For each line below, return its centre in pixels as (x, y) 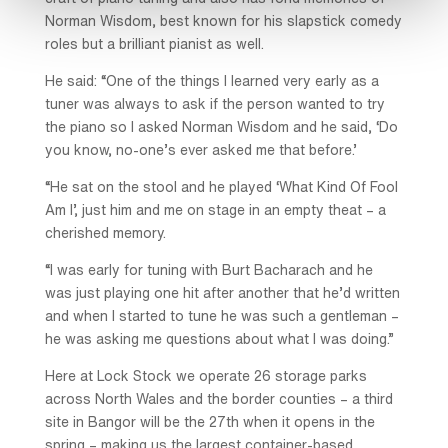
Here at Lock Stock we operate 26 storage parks (205, 375)
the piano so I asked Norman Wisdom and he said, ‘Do (221, 126)
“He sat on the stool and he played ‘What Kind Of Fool (221, 186)
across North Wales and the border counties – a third (218, 398)
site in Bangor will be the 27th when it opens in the (209, 421)
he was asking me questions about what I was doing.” (219, 338)
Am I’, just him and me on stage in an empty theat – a (215, 209)
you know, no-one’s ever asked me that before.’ (200, 149)
